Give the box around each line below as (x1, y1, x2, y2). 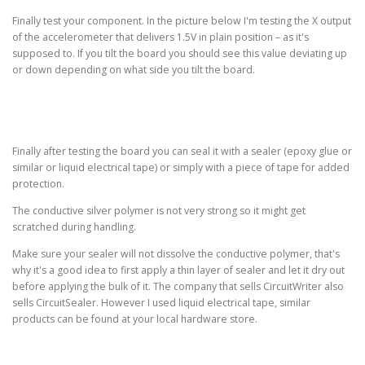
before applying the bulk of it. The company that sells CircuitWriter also (12, 279, 344, 294)
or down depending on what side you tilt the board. (12, 63, 255, 77)
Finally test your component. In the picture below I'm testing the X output (12, 14, 351, 29)
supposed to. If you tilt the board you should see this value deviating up (12, 46, 347, 61)
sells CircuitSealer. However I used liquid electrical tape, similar (12, 296, 310, 310)
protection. (12, 176, 64, 191)
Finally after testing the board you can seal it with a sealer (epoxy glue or (12, 143, 352, 158)
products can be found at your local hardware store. (12, 312, 257, 327)
